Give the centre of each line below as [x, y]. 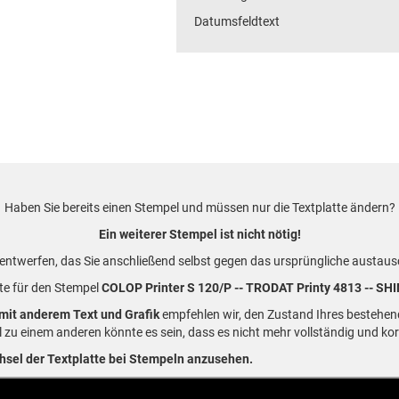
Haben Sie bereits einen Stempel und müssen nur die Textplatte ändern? [199, 208]
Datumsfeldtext [236, 21]
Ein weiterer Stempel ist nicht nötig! [199, 234]
